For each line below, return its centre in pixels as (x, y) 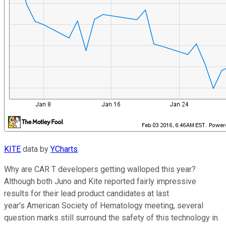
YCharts (64, 149)
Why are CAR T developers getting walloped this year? (100, 169)
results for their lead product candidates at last (87, 193)
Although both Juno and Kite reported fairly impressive (100, 181)
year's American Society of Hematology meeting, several (104, 205)
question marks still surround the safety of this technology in (111, 217)
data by (36, 149)
